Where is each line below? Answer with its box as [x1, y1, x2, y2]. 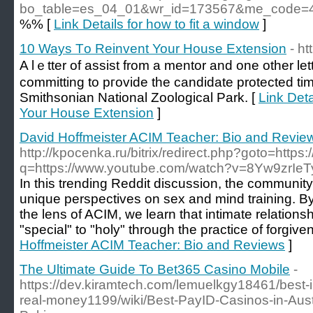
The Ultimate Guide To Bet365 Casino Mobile [20, 262, 290, 277]
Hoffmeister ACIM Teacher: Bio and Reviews [20, 238, 285, 252]
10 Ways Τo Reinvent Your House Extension [20, 41, 286, 56]
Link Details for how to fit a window [54, 17, 259, 31]
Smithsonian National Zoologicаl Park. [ [20, 90, 259, 105]
